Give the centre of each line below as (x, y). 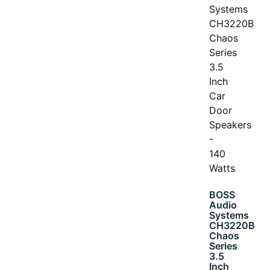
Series (224, 246)
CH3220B (232, 225)
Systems (229, 215)
